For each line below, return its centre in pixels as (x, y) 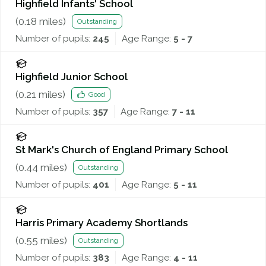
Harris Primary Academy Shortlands (102, 222)
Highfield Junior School (72, 76)
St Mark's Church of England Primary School (122, 149)
